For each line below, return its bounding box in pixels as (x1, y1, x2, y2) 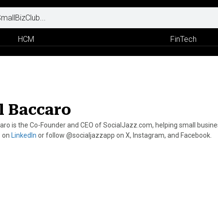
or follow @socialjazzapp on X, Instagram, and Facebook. (36, 131, 212, 139)
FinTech (170, 35, 197, 44)
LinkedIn (11, 131, 36, 139)
